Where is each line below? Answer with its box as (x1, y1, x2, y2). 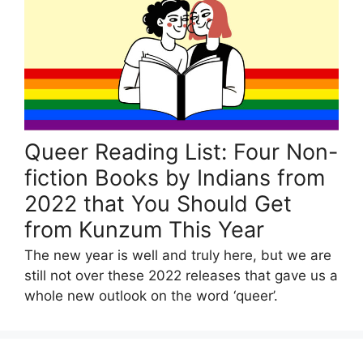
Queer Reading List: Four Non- (24, 138, 338, 165)
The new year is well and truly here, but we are (24, 246, 331, 263)
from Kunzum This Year (24, 216, 264, 243)
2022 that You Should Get (24, 190, 292, 217)
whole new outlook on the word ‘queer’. (24, 287, 278, 304)
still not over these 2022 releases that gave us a (24, 267, 338, 284)
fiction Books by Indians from (24, 164, 325, 191)
